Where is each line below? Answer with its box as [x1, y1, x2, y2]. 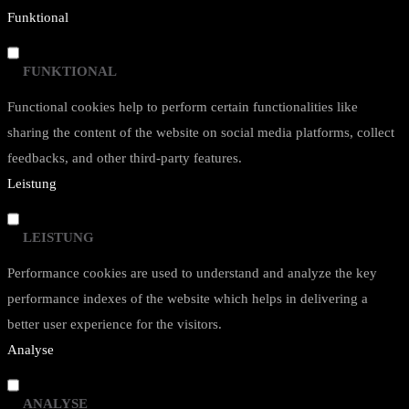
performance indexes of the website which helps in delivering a [7, 291, 368, 306]
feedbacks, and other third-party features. [7, 151, 242, 165]
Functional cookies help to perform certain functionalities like [7, 100, 358, 114]
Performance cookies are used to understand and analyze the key [7, 266, 377, 280]
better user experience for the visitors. [7, 317, 222, 331]
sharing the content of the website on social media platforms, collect [7, 125, 394, 140]
